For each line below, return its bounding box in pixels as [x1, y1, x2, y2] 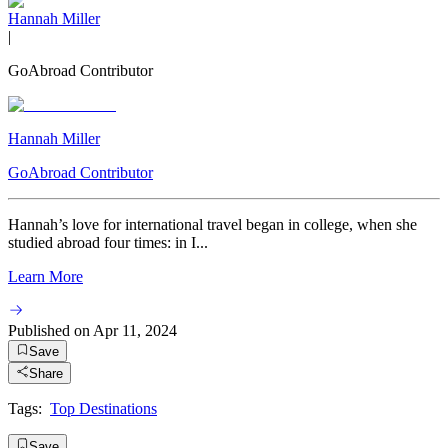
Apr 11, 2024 [93, 321, 177, 339]
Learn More [8, 267, 83, 285]
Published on [8, 321, 90, 339]
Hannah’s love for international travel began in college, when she [8, 215, 417, 233]
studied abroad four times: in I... [8, 233, 208, 251]
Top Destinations [50, 400, 157, 418]
